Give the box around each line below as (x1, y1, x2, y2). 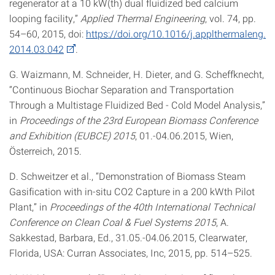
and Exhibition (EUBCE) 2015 (9, 129, 135, 142)
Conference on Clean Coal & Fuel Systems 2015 (9, 215, 216, 228)
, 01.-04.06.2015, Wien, (135, 129, 233, 142)
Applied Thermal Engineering (80, 12, 205, 25)
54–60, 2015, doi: (9, 27, 86, 40)
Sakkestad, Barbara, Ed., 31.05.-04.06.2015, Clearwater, (9, 231, 247, 244)
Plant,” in (9, 200, 50, 213)
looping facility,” (9, 12, 80, 25)
